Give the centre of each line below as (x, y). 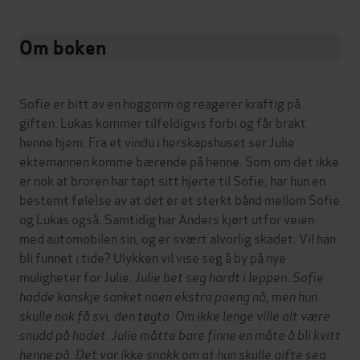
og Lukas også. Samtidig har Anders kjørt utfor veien (167, 219)
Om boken (63, 48)
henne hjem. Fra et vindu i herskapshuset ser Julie (157, 141)
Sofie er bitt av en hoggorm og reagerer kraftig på (160, 103)
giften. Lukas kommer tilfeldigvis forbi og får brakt (163, 122)
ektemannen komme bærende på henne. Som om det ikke (179, 161)
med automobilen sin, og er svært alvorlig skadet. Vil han (178, 238)
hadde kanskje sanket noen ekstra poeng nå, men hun (168, 296)
